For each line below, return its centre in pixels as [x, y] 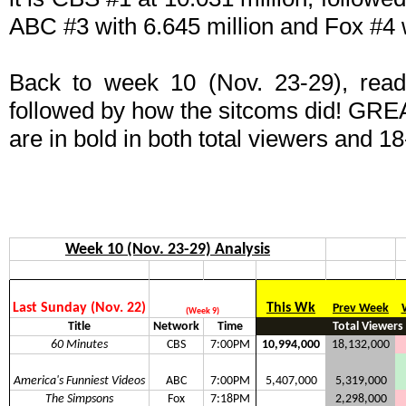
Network [176, 327]
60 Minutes [79, 345]
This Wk [291, 309]
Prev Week [361, 309]
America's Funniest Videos [79, 382]
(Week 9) [203, 312]
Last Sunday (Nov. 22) [79, 309]
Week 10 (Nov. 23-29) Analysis [168, 250]
